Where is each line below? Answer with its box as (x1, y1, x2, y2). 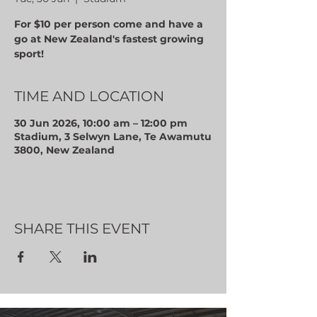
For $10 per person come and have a (14, 18, 203, 30)
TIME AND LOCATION (14, 88, 164, 105)
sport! (14, 47, 44, 60)
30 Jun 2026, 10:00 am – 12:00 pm (14, 117, 188, 129)
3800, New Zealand (14, 144, 115, 156)
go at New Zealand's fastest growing (14, 33, 204, 45)
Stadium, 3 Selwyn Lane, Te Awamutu (14, 130, 212, 143)
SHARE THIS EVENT (14, 220, 149, 237)
